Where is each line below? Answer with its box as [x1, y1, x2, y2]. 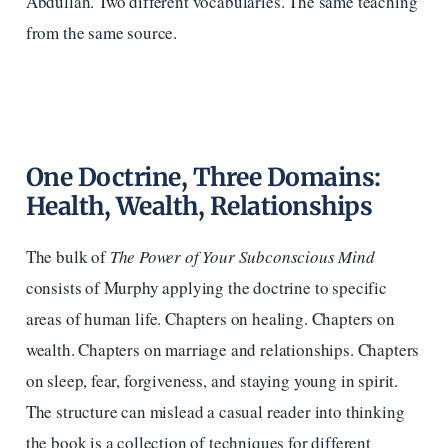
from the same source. [25, 20, 178, 44]
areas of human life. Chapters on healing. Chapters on [25, 306, 395, 330]
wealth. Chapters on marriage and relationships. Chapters [25, 337, 420, 361]
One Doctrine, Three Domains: [25, 161, 381, 193]
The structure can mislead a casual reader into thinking [25, 399, 405, 423]
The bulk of [25, 244, 110, 268]
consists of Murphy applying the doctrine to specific [25, 275, 387, 299]
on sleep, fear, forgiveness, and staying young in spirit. [25, 368, 399, 392]
